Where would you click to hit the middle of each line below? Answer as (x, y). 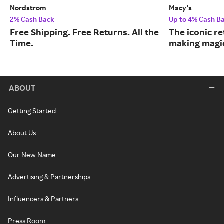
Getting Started (32, 111)
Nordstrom (28, 8)
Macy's (180, 8)
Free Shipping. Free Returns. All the (84, 32)
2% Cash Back (32, 19)
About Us (22, 133)
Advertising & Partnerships (49, 177)
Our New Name (32, 155)
